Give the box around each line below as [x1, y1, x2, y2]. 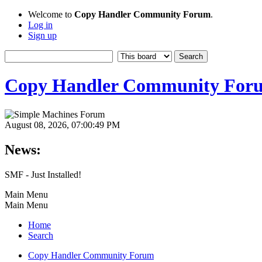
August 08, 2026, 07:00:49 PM [5, 119, 120, 130]
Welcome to [28, 9, 74, 19]
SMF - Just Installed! [5, 169, 81, 180]
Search [28, 230, 53, 240]
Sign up [28, 30, 57, 40]
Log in [28, 20, 53, 30]
